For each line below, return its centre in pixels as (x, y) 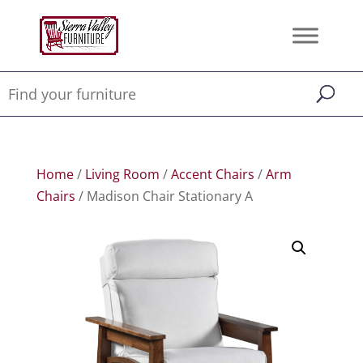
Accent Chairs (212, 174)
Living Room (122, 174)
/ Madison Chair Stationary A (164, 196)
